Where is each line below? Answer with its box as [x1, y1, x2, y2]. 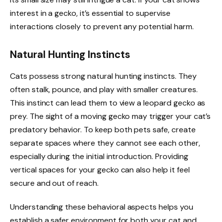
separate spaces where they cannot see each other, [10, 138, 200, 148]
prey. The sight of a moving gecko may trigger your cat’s [10, 111, 211, 121]
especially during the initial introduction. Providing [10, 151, 188, 162]
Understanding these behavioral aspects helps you [10, 201, 193, 212]
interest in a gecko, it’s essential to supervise [10, 7, 170, 18]
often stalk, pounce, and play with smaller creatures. [10, 84, 198, 95]
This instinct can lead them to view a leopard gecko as [10, 98, 206, 108]
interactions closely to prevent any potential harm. [10, 21, 194, 32]
